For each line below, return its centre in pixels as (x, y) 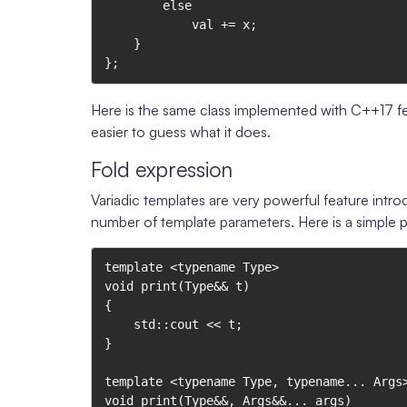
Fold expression (162, 169)
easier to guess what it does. (181, 131)
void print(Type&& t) (177, 286)
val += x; (148, 25)
